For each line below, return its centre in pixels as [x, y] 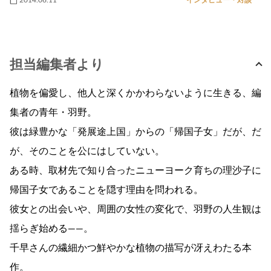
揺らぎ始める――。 [51, 228]
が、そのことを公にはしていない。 [87, 151]
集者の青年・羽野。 [53, 112]
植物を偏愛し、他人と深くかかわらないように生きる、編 [135, 93]
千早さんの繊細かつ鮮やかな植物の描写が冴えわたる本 [131, 248]
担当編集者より [57, 64]
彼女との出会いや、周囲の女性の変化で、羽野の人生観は [135, 209]
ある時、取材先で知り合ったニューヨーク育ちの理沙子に [135, 170]
